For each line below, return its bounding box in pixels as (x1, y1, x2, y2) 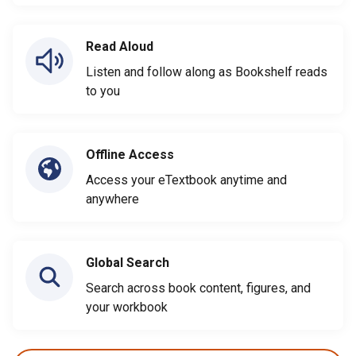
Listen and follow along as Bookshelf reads (86, 64, 327, 79)
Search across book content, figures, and (86, 280, 311, 296)
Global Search (86, 254, 169, 270)
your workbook (86, 299, 168, 315)
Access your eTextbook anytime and (86, 172, 287, 188)
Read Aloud (86, 38, 153, 54)
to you (86, 83, 120, 99)
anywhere (86, 191, 139, 207)
